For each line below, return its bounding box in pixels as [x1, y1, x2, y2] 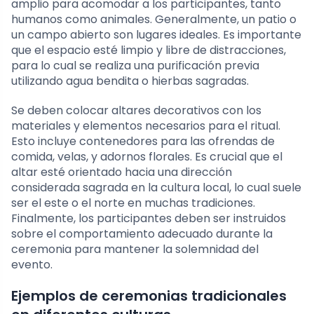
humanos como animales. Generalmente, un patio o [11, 11, 296, 27]
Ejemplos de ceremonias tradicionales [11, 285, 287, 306]
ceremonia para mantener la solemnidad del [11, 240, 259, 257]
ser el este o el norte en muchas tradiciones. [11, 194, 255, 211]
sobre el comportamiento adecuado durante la [11, 225, 273, 242]
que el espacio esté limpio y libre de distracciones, [11, 41, 286, 58]
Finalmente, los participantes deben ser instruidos [11, 210, 286, 226]
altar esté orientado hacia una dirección [11, 163, 232, 180]
